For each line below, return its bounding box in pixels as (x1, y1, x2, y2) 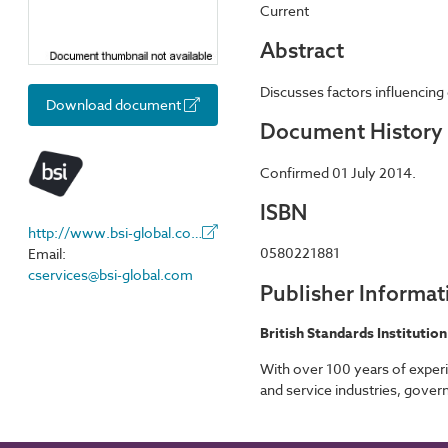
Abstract (260, 37, 344, 64)
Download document (46, 94, 184, 114)
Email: (28, 243, 66, 263)
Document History (260, 118, 443, 145)
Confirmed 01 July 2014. (260, 162, 416, 182)
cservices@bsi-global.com (28, 264, 193, 284)
